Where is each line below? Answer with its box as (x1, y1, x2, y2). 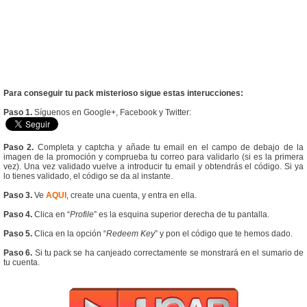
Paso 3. (3, 191, 32, 201)
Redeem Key (106, 229, 155, 239)
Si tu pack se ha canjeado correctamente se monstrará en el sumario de (32, 248, 304, 258)
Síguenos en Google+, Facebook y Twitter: (32, 108, 191, 118)
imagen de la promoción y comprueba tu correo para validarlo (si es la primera (3, 152, 304, 162)
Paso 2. (3, 143, 34, 153)
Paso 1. (3, 108, 32, 118)
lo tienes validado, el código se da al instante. (3, 171, 173, 182)
